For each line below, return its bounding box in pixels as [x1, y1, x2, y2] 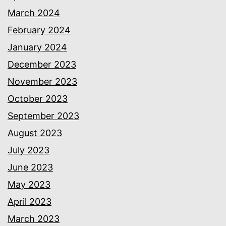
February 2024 [8, 24, 71, 35]
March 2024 [8, 7, 60, 18]
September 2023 [8, 110, 79, 121]
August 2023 [8, 127, 62, 138]
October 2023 [8, 93, 68, 104]
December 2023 [8, 59, 76, 70]
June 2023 [8, 161, 53, 173]
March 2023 [8, 213, 60, 224]
